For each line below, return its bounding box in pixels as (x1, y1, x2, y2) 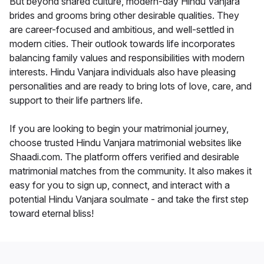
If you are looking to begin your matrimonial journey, (9, 123, 229, 135)
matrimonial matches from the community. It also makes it (9, 165, 252, 177)
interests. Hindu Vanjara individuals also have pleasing (9, 66, 236, 78)
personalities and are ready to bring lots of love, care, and (9, 80, 252, 93)
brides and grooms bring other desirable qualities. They (9, 9, 239, 22)
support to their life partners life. (9, 94, 143, 107)
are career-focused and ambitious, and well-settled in (9, 24, 234, 36)
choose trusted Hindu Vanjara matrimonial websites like (9, 137, 242, 149)
